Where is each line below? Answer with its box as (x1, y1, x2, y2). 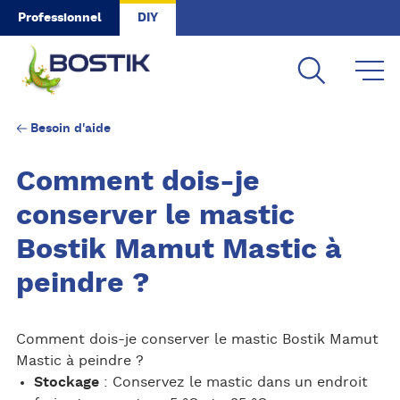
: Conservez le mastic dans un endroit (103, 375, 368, 389)
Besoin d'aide (29, 121, 111, 135)
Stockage (33, 375, 104, 389)
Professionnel (18, 12, 102, 24)
